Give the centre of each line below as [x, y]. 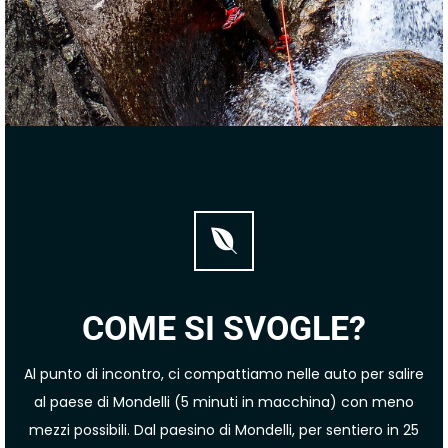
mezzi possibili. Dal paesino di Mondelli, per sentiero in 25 [224, 430]
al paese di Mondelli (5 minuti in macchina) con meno [224, 402]
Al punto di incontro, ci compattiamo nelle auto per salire [224, 374]
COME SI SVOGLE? [224, 328]
